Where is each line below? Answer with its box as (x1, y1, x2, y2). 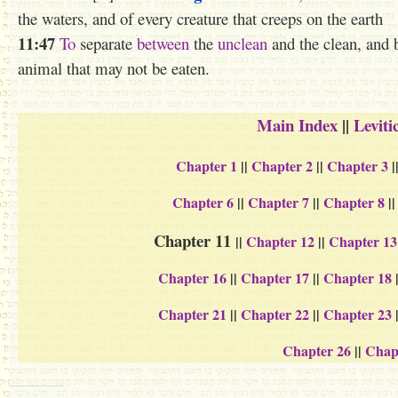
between (137, 32, 189, 54)
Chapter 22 (241, 304, 310, 324)
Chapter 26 (282, 340, 351, 361)
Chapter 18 (323, 267, 393, 288)
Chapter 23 (323, 304, 393, 324)
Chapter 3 (327, 155, 389, 176)
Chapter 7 (248, 192, 310, 212)
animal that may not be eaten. (18, 57, 210, 79)
